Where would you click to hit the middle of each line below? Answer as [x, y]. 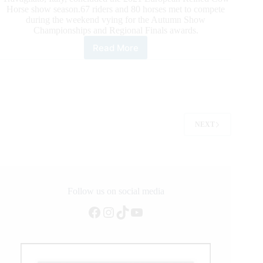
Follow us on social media [116, 191]
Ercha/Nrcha [142, 63]
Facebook [115, 212]
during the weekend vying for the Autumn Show [116, 20]
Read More [116, 48]
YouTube [155, 212]
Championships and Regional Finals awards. [116, 31]
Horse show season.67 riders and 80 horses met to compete [116, 9]
